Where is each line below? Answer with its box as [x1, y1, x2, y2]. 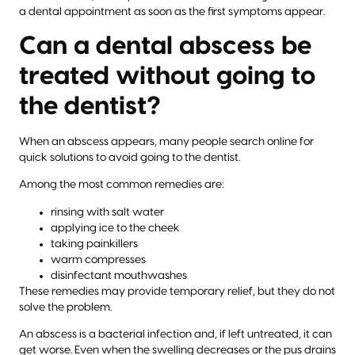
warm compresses [51, 254, 146, 265]
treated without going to [19, 63, 315, 89]
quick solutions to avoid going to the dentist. [19, 151, 240, 163]
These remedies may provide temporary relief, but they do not [19, 285, 335, 297]
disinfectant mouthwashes [51, 269, 187, 281]
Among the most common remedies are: [19, 179, 224, 191]
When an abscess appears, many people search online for [19, 136, 314, 147]
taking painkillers [51, 238, 138, 250]
